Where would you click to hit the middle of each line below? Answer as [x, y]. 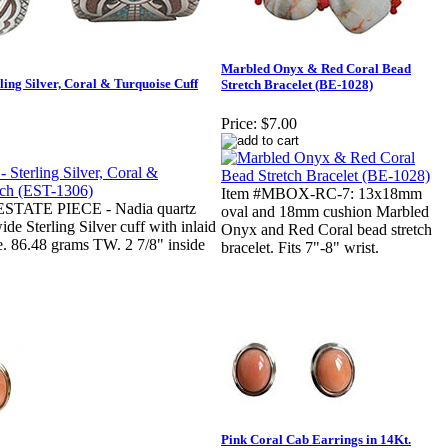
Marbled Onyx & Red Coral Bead [316, 69]
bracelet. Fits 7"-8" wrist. [300, 248]
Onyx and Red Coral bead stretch [326, 230]
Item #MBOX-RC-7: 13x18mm [321, 194]
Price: [239, 124]
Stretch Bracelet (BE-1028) [297, 85]
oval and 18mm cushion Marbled [325, 212]
